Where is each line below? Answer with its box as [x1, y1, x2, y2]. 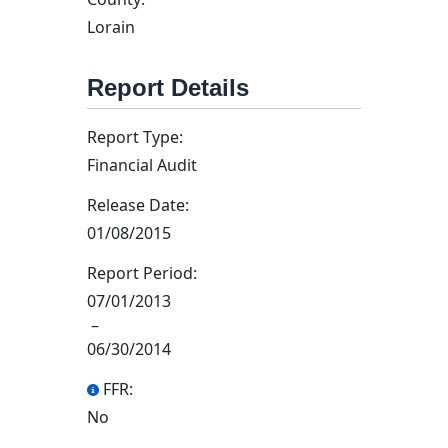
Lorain [87, 16, 135, 38]
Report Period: [87, 262, 197, 284]
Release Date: [87, 194, 189, 216]
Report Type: [87, 126, 183, 148]
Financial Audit [87, 154, 197, 176]
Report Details [87, 74, 249, 101]
